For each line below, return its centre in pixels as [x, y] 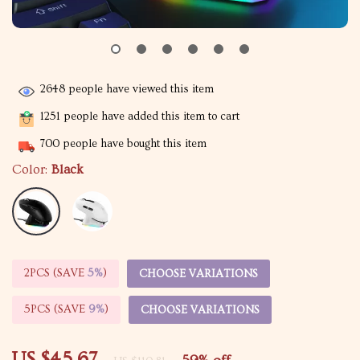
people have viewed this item [139, 90]
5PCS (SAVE [56, 309]
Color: [30, 170]
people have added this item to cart [150, 117]
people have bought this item [133, 144]
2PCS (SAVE [56, 273]
